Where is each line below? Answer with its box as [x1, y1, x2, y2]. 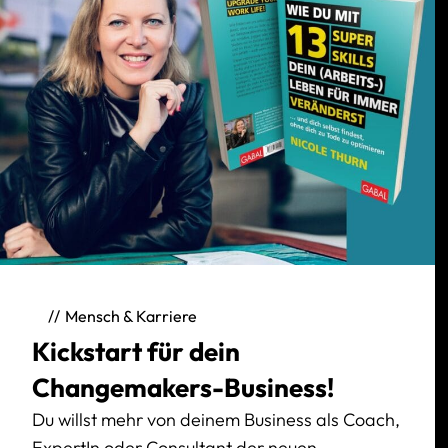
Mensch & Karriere [65, 306, 197, 327]
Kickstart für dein [32, 334, 240, 368]
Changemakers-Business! [32, 370, 334, 404]
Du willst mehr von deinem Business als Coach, [32, 407, 400, 431]
